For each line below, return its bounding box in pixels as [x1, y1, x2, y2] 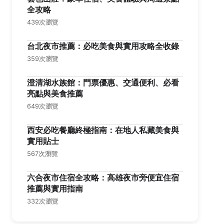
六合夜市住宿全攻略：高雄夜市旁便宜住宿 [27, 172, 179, 182]
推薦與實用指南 [27, 183, 83, 193]
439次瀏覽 [27, 18, 58, 26]
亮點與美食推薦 [27, 88, 83, 98]
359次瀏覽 [27, 55, 58, 62]
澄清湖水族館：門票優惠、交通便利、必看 [27, 77, 179, 87]
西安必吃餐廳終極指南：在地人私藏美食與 [27, 125, 179, 135]
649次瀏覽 [27, 102, 58, 110]
